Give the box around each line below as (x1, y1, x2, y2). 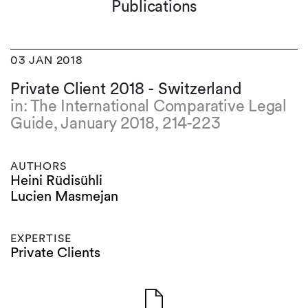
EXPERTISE (10, 232, 72, 245)
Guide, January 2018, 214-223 (10, 113, 221, 133)
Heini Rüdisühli (10, 172, 102, 188)
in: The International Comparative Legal (10, 96, 287, 115)
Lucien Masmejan (10, 188, 118, 204)
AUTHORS (10, 159, 67, 173)
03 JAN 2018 (10, 54, 83, 67)
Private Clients (10, 244, 100, 261)
